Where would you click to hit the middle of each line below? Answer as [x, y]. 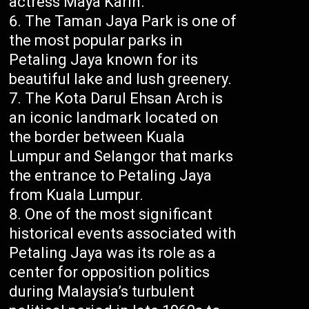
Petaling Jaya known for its [104, 60]
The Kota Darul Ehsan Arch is [124, 99]
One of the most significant [119, 215]
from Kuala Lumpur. [77, 195]
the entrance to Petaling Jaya [111, 176]
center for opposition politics [110, 272]
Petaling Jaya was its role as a [113, 253]
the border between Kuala [97, 137]
